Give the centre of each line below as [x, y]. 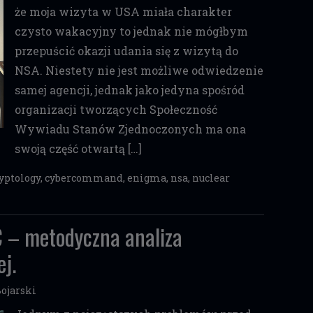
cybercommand [84, 178]
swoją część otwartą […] [78, 148]
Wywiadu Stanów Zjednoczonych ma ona [130, 129]
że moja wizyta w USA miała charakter [123, 12]
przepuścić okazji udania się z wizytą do [126, 51]
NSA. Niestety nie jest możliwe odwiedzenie [139, 70]
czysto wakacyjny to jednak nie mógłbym [131, 31]
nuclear [211, 178]
